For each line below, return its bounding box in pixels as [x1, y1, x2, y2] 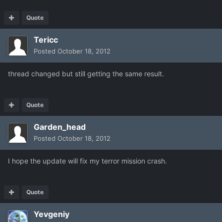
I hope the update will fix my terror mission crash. [8, 156, 167, 165]
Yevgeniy [34, 209, 69, 219]
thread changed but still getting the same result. [8, 69, 164, 78]
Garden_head [34, 121, 86, 132]
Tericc [34, 34, 58, 45]
